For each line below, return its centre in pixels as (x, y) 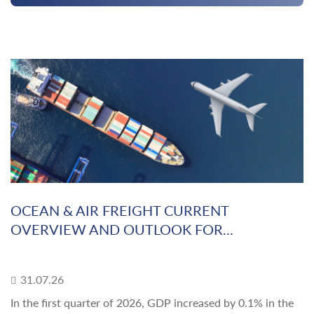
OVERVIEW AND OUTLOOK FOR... (122, 230)
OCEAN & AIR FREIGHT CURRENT (120, 211)
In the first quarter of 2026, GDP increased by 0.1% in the (152, 303)
